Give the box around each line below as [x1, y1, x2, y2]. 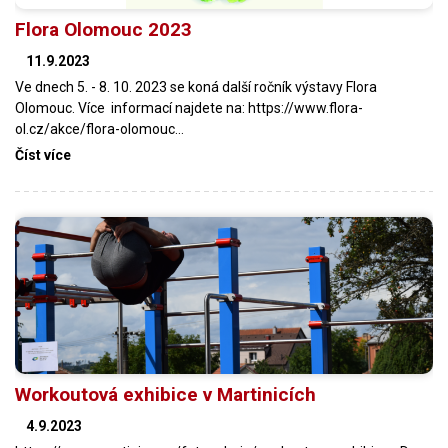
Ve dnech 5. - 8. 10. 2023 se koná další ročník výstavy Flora [15, 79, 377, 96]
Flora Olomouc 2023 [15, 18, 192, 42]
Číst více [15, 147, 71, 164]
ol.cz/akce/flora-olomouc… [15, 121, 184, 138]
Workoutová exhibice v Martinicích [15, 383, 316, 407]
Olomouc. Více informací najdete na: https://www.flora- [15, 100, 363, 117]
